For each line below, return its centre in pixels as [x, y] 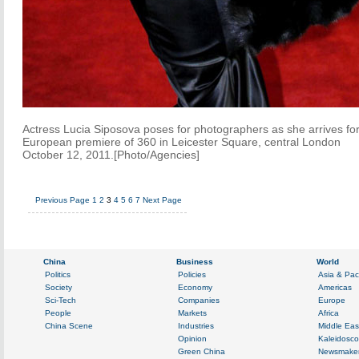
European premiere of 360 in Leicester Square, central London [182, 142]
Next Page [162, 200]
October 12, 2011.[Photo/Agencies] [111, 155]
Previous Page [63, 200]
